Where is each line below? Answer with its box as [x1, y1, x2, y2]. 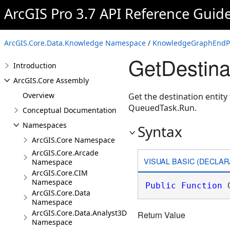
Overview [23, 90, 54, 100]
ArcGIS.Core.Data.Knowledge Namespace [4, 38, 146, 48]
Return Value [138, 209, 185, 221]
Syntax [138, 122, 182, 141]
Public [145, 181, 176, 190]
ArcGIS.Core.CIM [32, 168, 88, 178]
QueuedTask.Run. [128, 102, 197, 113]
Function [181, 181, 222, 190]
